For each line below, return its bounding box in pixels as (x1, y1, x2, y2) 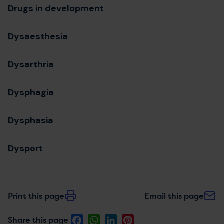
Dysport (8, 142, 43, 154)
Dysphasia (8, 114, 53, 126)
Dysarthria (8, 58, 54, 70)
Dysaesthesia (8, 30, 68, 42)
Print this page (8, 190, 64, 201)
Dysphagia (8, 86, 54, 98)
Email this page (144, 190, 204, 201)
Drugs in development (8, 2, 104, 14)
